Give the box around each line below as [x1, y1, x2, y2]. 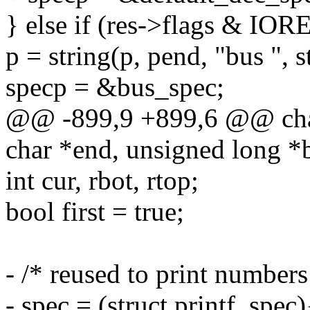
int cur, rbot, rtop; [6, 165, 199, 196]
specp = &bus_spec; [6, 72, 224, 102]
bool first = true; [6, 197, 184, 227]
